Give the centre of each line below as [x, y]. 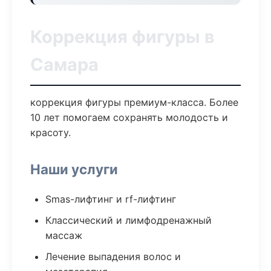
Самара [64, 64]
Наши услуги [74, 169]
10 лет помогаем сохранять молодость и [129, 117]
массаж [64, 235]
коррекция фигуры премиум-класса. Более [134, 102]
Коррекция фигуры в [122, 37]
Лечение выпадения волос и [113, 256]
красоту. [51, 132]
